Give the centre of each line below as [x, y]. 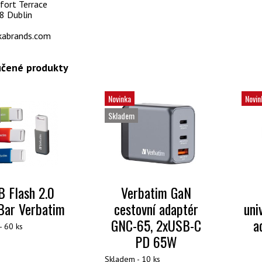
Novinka [119, 99]
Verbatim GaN [156, 193]
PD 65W [156, 242]
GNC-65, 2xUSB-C [156, 225]
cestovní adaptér [156, 209]
